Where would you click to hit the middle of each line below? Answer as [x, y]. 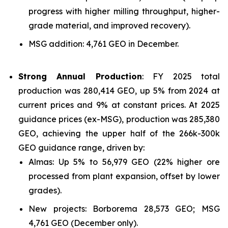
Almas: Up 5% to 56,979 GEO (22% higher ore [124, 162]
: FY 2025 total [181, 76]
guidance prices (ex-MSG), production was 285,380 [119, 119]
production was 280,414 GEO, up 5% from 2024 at [119, 91]
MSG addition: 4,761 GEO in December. [104, 44]
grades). [45, 190]
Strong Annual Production [80, 76]
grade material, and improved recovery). [109, 25]
